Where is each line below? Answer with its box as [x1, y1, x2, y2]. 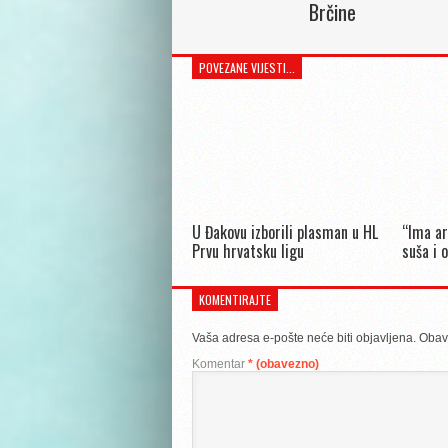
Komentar [192, 357, 248, 371]
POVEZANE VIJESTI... [199, 59, 295, 76]
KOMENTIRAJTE [199, 291, 271, 308]
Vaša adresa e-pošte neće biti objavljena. [192, 331, 416, 345]
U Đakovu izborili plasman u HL [192, 220, 378, 244]
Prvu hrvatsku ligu [192, 239, 304, 263]
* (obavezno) [248, 357, 319, 371]
